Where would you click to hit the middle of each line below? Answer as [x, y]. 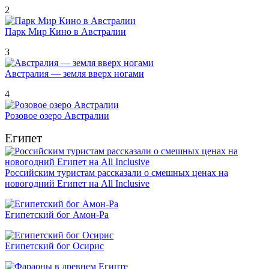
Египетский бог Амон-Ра [57, 214]
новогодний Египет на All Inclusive [77, 183]
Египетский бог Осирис [54, 246]
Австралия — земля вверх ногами [74, 73]
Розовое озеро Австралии [57, 115]
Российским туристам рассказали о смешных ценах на [116, 172]
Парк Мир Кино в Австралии [65, 31]
